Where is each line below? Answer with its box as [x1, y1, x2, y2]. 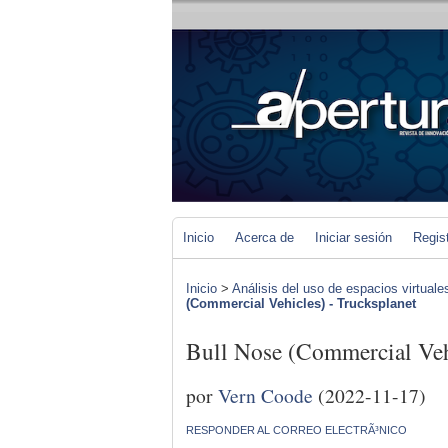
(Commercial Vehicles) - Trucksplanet [186, 296, 416, 311]
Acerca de [235, 230, 294, 245]
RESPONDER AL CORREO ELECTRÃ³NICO [186, 423, 407, 436]
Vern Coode [218, 381, 313, 408]
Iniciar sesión [315, 230, 392, 245]
